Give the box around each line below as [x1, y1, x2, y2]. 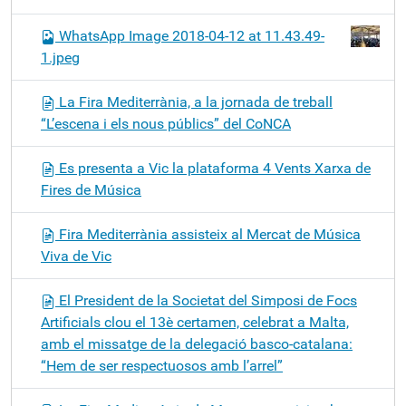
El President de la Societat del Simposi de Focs [55, 292, 357, 309]
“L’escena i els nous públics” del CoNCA [41, 115, 291, 132]
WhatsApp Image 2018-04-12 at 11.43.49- [59, 27, 324, 44]
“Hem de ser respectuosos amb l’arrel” [41, 357, 283, 374]
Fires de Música [41, 181, 141, 198]
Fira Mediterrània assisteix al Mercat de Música [55, 226, 361, 243]
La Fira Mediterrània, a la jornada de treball [55, 93, 333, 111]
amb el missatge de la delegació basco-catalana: [41, 335, 353, 353]
